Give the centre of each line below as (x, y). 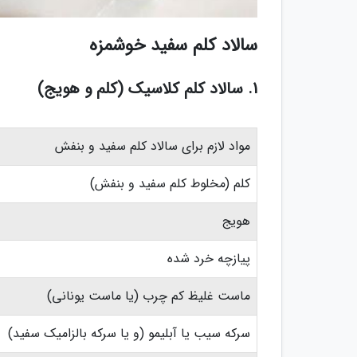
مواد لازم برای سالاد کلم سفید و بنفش (153, 147)
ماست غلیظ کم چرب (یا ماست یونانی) (149, 296)
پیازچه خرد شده (209, 259)
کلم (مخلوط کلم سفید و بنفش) (170, 184)
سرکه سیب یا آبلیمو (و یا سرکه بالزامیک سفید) (129, 334)
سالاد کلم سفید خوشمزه (173, 46)
